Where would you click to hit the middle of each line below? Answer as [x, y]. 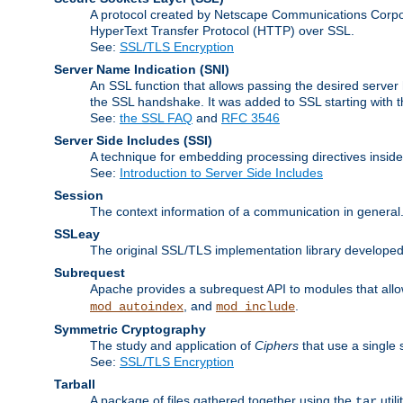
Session [79, 195]
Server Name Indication [125, 69]
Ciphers [277, 345]
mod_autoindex [137, 306]
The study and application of [172, 345]
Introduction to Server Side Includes [221, 172]
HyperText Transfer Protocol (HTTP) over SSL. [222, 30]
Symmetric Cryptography [130, 329]
